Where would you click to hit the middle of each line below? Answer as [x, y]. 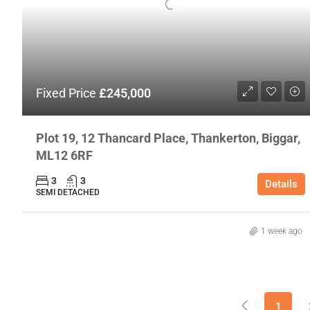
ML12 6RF [64, 155]
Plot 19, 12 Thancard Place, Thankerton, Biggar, [168, 138]
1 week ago [281, 231]
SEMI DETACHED [68, 192]
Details [281, 184]
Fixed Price [67, 93]
